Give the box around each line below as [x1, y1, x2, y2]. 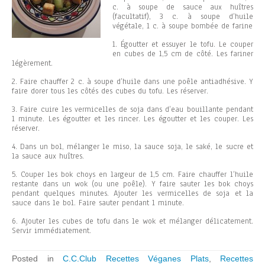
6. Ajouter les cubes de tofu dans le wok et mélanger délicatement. [12, 216, 253, 227]
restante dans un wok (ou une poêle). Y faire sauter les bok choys [12, 179, 253, 189]
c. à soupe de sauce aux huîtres [112, 2, 253, 12]
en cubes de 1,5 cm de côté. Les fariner [112, 49, 253, 59]
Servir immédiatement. [12, 225, 91, 236]
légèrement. [12, 58, 53, 69]
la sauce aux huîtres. [12, 151, 84, 161]
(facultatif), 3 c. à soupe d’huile [112, 11, 253, 22]
